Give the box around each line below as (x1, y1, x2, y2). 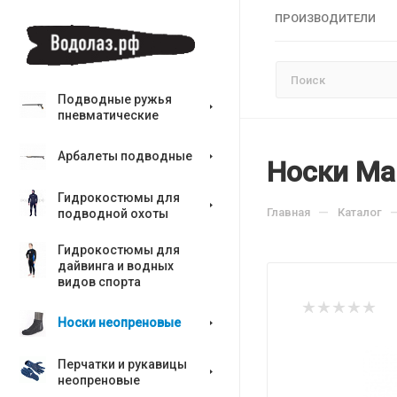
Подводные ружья (58, 92, 172, 106)
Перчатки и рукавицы (58, 357, 187, 371)
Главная (267, 206, 310, 219)
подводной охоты (58, 206, 168, 221)
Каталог (338, 206, 382, 219)
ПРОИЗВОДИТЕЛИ (275, 12, 376, 25)
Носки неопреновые (58, 315, 181, 330)
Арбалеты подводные (58, 149, 192, 163)
